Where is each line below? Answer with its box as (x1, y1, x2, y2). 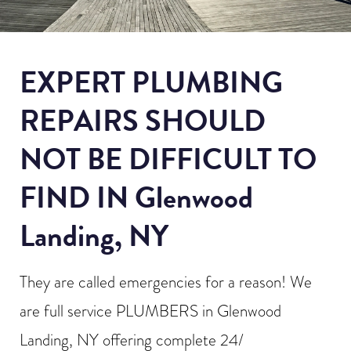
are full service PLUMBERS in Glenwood (20, 299, 281, 323)
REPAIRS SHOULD (20, 98, 266, 143)
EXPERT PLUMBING (20, 60, 283, 104)
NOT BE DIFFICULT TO (20, 136, 317, 181)
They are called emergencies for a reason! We (20, 270, 312, 294)
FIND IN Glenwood (20, 175, 253, 219)
